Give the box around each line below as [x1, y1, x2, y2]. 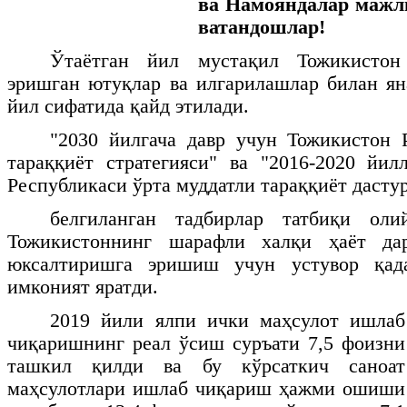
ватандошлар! [198, 15, 325, 38]
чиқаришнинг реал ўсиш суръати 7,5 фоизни [7, 332, 405, 354]
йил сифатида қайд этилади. [7, 94, 249, 117]
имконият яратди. [7, 275, 158, 298]
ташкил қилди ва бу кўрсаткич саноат [7, 354, 405, 377]
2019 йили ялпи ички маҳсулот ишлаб [50, 309, 405, 332]
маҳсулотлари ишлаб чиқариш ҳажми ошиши [7, 377, 405, 400]
